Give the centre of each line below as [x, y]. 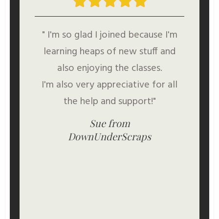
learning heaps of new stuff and [109, 52]
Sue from [109, 123]
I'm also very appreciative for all [109, 85]
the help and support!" [109, 101]
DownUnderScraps [109, 136]
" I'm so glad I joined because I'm [109, 35]
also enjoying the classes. [109, 68]
